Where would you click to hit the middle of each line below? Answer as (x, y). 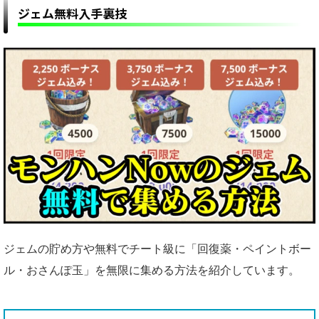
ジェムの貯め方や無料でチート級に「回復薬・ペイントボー (157, 248)
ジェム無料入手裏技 (72, 14)
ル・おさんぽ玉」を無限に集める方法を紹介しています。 (152, 270)
